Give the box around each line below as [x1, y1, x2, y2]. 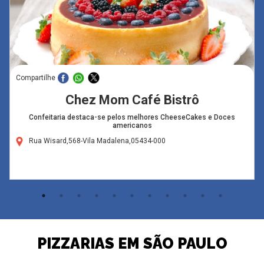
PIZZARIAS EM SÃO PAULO [37, 234, 227, 252]
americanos [112, 121, 152, 130]
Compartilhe [15, 74, 55, 82]
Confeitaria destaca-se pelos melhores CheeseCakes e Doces [29, 113, 235, 122]
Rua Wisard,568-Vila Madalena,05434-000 [28, 137, 166, 146]
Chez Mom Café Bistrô [65, 93, 199, 108]
